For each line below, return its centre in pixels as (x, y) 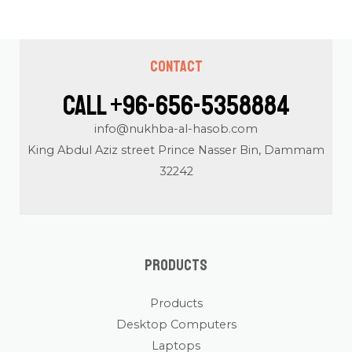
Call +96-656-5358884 (176, 106)
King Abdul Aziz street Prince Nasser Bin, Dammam (176, 150)
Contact (176, 67)
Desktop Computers (176, 325)
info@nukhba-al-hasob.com (176, 129)
